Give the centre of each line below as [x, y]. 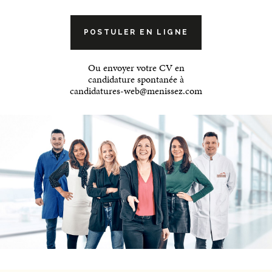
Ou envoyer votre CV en [136, 68]
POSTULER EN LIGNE [136, 32]
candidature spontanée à [136, 79]
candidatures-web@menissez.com [136, 91]
